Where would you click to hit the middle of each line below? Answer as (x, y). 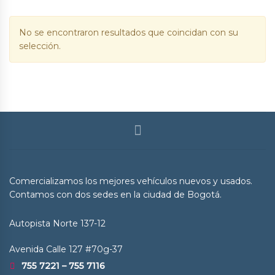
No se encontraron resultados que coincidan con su (129, 33)
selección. (40, 46)
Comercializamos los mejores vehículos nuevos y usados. (131, 181)
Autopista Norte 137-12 (57, 223)
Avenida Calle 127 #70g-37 (66, 249)
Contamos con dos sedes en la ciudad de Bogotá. (115, 195)
